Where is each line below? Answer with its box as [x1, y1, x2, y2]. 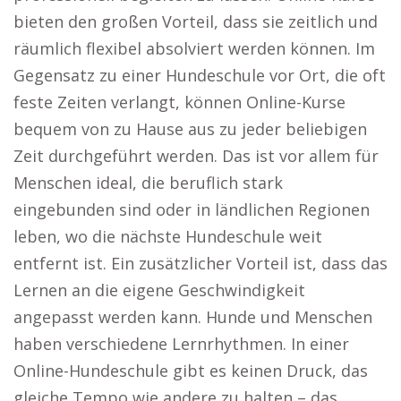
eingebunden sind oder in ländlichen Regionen [13, 199, 370, 220]
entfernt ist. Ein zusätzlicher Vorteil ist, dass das [13, 252, 388, 274]
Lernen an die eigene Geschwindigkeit [13, 279, 305, 301]
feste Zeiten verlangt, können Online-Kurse [13, 91, 346, 113]
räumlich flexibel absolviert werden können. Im [13, 38, 375, 59]
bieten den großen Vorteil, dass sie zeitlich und [13, 11, 378, 32]
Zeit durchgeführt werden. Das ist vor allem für [13, 145, 379, 166]
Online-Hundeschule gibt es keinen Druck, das [13, 360, 368, 381]
